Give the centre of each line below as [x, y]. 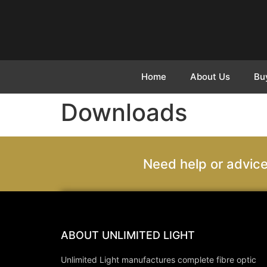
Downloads [124, 112]
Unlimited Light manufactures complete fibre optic [160, 260]
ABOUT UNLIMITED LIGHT [128, 235]
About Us [210, 77]
